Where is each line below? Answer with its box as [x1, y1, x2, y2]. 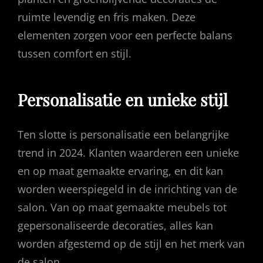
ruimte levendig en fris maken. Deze [18, 9, 195, 24]
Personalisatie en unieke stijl [18, 88, 228, 110]
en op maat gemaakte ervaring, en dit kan [18, 163, 223, 178]
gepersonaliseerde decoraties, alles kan [18, 218, 213, 232]
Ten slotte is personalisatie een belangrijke [18, 127, 229, 141]
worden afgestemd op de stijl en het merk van [18, 236, 245, 251]
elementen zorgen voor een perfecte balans [18, 28, 232, 42]
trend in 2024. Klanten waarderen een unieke [18, 145, 239, 160]
